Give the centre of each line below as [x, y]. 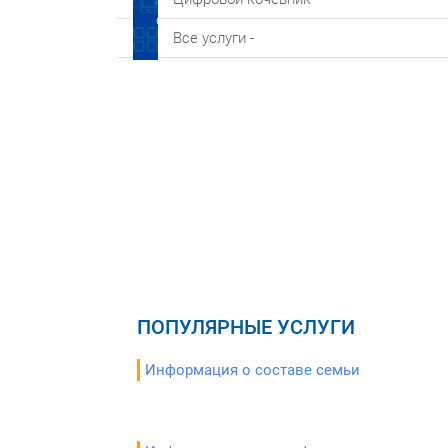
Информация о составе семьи [252, 370]
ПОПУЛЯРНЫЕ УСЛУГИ [246, 327]
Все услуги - [213, 38]
